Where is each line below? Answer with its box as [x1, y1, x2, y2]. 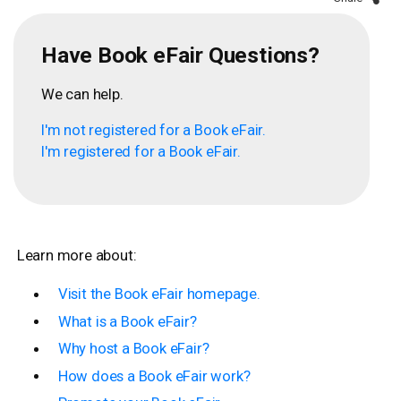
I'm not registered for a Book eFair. [41, 121, 266, 139]
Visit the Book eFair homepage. [57, 286, 260, 303]
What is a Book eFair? [57, 313, 197, 331]
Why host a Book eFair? [57, 340, 209, 358]
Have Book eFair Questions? [41, 42, 325, 69]
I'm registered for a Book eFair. [41, 142, 241, 160]
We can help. [41, 85, 124, 103]
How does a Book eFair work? [57, 368, 251, 386]
